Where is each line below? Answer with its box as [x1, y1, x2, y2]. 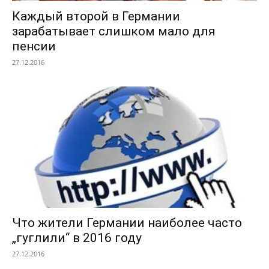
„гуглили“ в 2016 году [12, 230, 142, 245]
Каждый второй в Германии [12, 9, 180, 24]
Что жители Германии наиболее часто [12, 215, 242, 230]
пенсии [12, 39, 56, 54]
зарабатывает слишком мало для [12, 24, 216, 39]
